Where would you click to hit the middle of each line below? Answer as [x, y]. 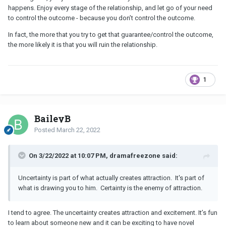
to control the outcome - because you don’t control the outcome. [102, 18]
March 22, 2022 [78, 130]
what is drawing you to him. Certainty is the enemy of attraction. [110, 188]
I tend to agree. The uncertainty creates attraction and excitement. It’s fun [113, 212]
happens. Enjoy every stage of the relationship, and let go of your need [110, 8]
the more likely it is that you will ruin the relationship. [83, 44]
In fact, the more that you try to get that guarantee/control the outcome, [111, 34]
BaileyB [52, 118]
